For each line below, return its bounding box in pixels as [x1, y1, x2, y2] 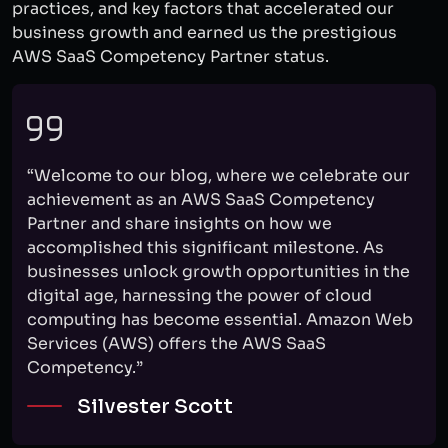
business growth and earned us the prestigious [12, 22, 397, 43]
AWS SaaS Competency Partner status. [12, 46, 329, 67]
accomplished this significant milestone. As [27, 237, 384, 258]
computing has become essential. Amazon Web [27, 309, 413, 330]
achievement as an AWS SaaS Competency [27, 189, 375, 210]
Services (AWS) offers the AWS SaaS [27, 333, 326, 354]
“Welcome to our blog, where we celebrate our [27, 165, 410, 186]
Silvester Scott [77, 394, 233, 419]
